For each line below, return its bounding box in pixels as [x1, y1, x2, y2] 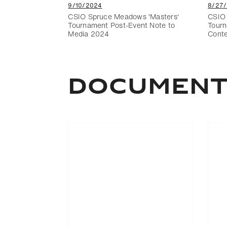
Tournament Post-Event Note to [68, 19, 175, 30]
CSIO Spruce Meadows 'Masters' [68, 11, 179, 22]
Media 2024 [68, 28, 109, 39]
